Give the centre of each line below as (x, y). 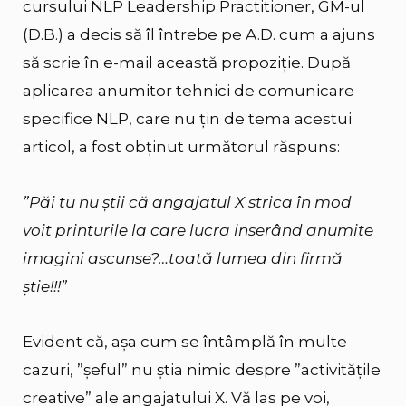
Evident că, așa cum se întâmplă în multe (185, 341)
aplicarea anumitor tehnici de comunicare (188, 91)
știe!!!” (45, 286)
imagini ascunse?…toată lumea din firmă (183, 258)
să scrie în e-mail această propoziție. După (187, 63)
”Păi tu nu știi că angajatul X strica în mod (187, 202)
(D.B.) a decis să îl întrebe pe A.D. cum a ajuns (199, 35)
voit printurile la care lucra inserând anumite (198, 230)
